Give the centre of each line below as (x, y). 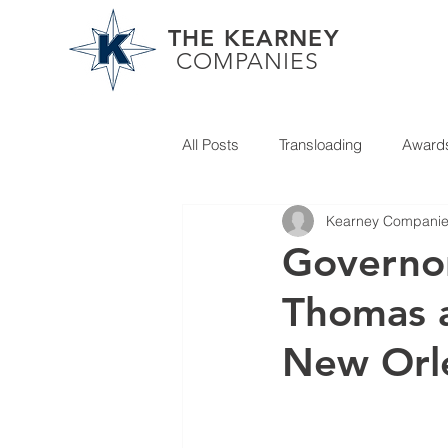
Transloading (320, 144)
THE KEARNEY (253, 38)
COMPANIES (248, 61)
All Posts (210, 144)
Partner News (266, 224)
